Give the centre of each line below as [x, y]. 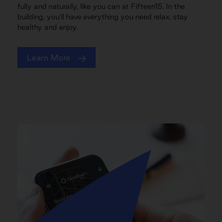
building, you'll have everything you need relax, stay [103, 17]
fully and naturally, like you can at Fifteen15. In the [101, 6]
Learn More [49, 57]
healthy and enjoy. [48, 27]
